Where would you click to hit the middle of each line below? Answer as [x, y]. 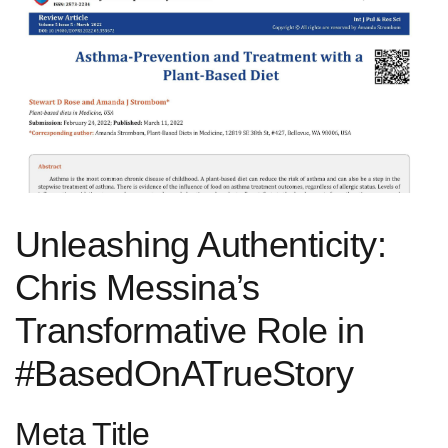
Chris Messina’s [137, 288]
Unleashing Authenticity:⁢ [200, 245]
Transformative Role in [190, 331]
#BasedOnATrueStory [184, 374]
